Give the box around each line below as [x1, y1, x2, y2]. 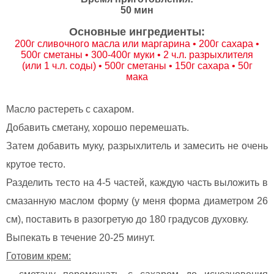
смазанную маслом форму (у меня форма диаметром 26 [6, 196, 268, 206]
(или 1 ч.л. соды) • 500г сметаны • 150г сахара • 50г [21, 61, 253, 72]
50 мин [120, 5, 154, 16]
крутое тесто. [6, 159, 65, 169]
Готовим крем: [6, 251, 71, 261]
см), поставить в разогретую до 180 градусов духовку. [6, 214, 248, 224]
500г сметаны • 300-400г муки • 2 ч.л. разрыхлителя [21, 50, 253, 61]
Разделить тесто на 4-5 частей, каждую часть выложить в [6, 177, 268, 188]
